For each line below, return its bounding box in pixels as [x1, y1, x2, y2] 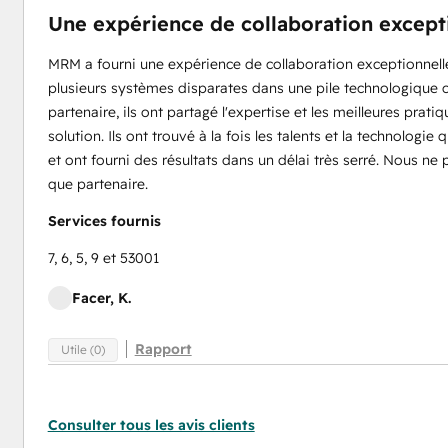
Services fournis [47, 212, 161, 230]
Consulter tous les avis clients [47, 416, 255, 434]
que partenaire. [47, 175, 148, 193]
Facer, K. [71, 289, 131, 307]
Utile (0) [60, 341, 105, 357]
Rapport [134, 340, 192, 358]
